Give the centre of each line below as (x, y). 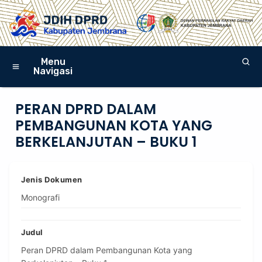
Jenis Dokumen (52, 180)
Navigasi (53, 71)
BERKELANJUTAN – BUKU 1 (106, 142)
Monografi (40, 198)
